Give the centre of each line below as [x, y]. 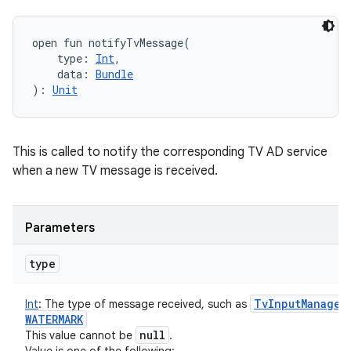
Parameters [60, 228]
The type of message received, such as [146, 304]
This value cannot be [80, 335]
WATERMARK [54, 319]
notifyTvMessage [136, 43]
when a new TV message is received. [115, 171]
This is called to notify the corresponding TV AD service [170, 152]
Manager [324, 304]
